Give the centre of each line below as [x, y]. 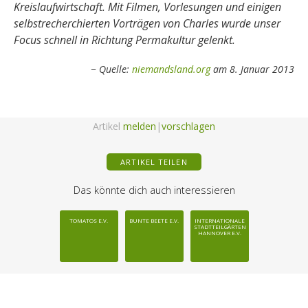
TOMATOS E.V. [89, 220]
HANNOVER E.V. [219, 232]
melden [140, 126]
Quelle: [115, 69]
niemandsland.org [171, 69]
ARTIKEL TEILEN [154, 162]
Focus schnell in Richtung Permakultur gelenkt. [124, 40]
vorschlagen [188, 126]
